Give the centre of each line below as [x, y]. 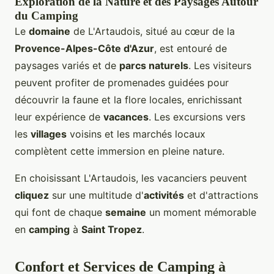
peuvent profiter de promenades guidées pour [122, 82]
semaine [126, 212]
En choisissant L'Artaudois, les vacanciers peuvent [131, 178]
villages [49, 134]
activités [164, 195]
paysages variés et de [67, 65]
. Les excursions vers [197, 117]
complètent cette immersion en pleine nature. [120, 151]
